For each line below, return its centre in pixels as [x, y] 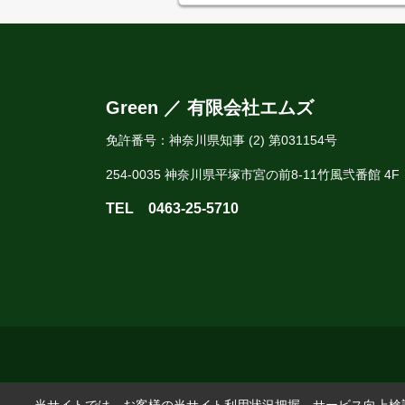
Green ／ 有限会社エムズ [210, 108]
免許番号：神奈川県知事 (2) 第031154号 [221, 140]
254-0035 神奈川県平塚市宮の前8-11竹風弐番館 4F [253, 174]
